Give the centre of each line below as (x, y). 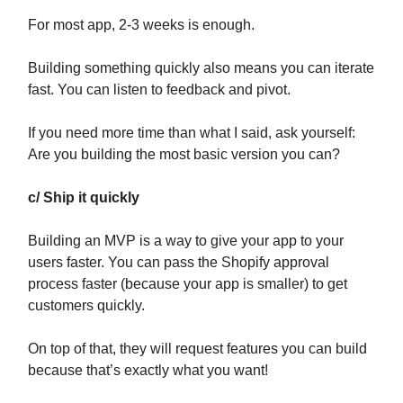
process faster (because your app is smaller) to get (188, 284)
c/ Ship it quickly (84, 198)
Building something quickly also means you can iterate (201, 68)
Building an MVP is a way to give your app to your (186, 241)
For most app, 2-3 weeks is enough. (141, 25)
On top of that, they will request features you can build (197, 349)
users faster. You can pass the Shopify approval (179, 263)
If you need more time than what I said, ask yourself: (192, 133)
